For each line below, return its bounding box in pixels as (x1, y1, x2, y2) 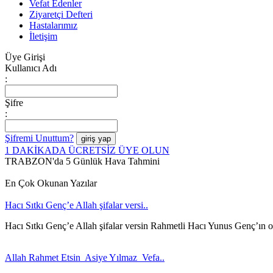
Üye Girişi (5, 52, 45, 62)
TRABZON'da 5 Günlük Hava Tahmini (5, 156, 160, 166)
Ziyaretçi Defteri (29, 9, 93, 19)
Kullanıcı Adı (5, 63, 57, 73)
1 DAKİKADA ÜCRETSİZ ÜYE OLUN (5, 145, 169, 155)
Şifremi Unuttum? (5, 133, 74, 143)
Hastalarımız (29, 20, 77, 30)
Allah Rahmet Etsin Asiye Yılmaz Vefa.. (5, 252, 165, 263)
